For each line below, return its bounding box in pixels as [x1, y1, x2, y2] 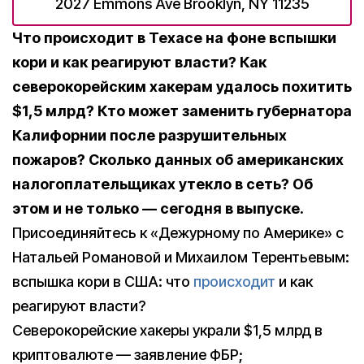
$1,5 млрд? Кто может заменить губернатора [12, 102, 352, 120]
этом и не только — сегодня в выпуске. [12, 200, 304, 218]
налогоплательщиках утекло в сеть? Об [12, 175, 313, 193]
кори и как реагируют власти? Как [12, 54, 266, 71]
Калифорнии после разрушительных [12, 127, 287, 145]
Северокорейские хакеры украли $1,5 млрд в [12, 322, 323, 340]
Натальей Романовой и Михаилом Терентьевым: [12, 249, 349, 266]
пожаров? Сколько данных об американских [12, 151, 344, 169]
